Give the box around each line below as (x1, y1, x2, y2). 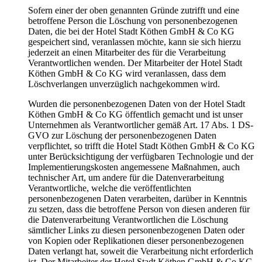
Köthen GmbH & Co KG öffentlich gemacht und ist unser (28, 109, 243, 120)
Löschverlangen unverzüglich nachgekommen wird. (28, 79, 220, 89)
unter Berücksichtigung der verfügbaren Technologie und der (28, 151, 253, 162)
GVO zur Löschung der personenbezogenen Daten (28, 130, 216, 141)
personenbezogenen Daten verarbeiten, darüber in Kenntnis (28, 194, 247, 204)
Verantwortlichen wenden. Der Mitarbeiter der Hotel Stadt (28, 58, 242, 68)
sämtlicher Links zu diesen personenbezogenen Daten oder (28, 225, 244, 236)
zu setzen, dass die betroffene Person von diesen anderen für (28, 204, 250, 215)
